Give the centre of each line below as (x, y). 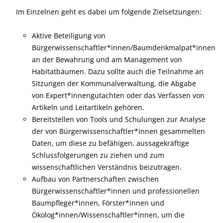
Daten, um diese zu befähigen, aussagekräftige (111, 143)
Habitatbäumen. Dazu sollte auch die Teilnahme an (118, 71)
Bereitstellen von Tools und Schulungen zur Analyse (119, 119)
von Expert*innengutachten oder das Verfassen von (118, 95)
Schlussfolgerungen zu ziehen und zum (98, 155)
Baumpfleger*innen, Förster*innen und (98, 203)
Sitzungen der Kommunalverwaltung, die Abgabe (114, 83)
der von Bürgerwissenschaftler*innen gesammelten (118, 131)
